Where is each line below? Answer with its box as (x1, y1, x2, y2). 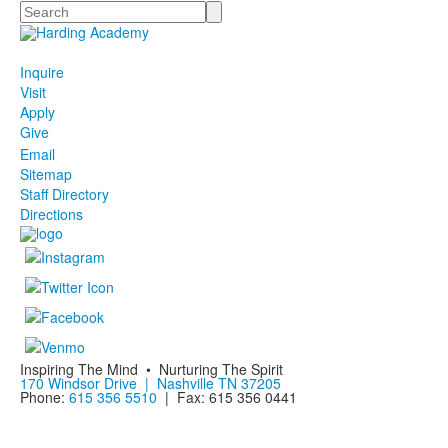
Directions (20, 204, 83, 225)
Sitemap (20, 164, 72, 185)
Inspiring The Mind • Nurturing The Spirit (20, 358, 283, 379)
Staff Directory (20, 184, 109, 205)
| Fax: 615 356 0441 (157, 386, 297, 407)
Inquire (20, 62, 64, 83)
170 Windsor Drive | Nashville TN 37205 (20, 372, 281, 393)
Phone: (20, 386, 69, 407)
